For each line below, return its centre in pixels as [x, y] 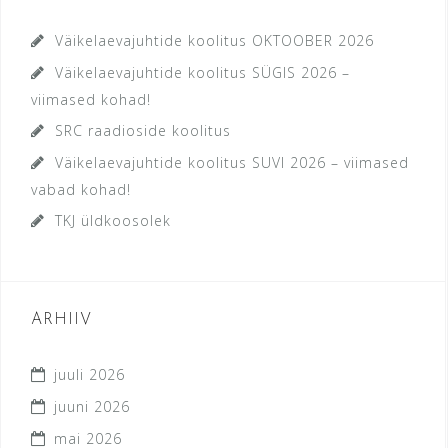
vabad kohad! [81, 189]
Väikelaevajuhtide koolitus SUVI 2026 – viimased [232, 162]
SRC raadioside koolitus [143, 130]
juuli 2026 [89, 374]
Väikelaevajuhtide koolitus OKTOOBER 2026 [214, 40]
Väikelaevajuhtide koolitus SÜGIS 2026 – [202, 72]
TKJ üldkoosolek [113, 220]
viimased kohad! [91, 99]
